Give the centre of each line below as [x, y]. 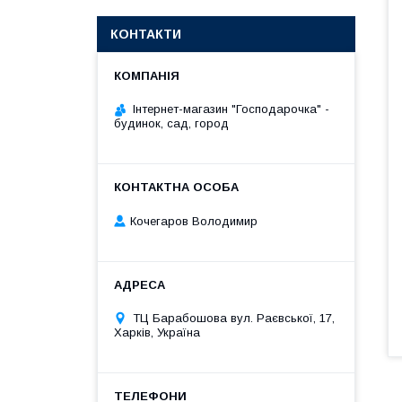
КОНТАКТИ [146, 34]
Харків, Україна [157, 332]
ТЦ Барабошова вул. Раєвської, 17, [234, 318]
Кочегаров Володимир [194, 221]
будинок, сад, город [171, 123]
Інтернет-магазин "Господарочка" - [231, 109]
